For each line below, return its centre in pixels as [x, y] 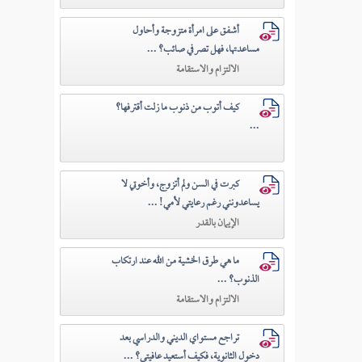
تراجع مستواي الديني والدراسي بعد [180, 338]
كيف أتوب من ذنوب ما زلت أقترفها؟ [178, 108]
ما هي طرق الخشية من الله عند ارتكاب [176, 261]
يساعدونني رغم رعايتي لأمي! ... [204, 203]
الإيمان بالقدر [218, 223]
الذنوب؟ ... [239, 280]
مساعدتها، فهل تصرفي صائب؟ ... [204, 50]
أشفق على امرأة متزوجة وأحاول [186, 31]
